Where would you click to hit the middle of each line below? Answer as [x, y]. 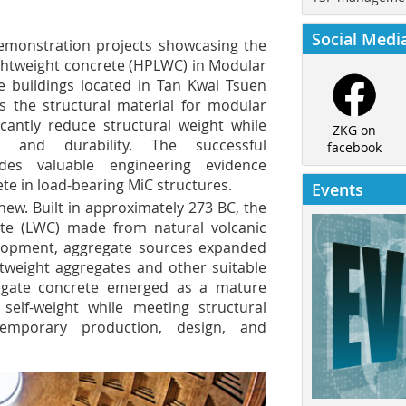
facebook [354, 148]
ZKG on [354, 130]
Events [338, 190]
